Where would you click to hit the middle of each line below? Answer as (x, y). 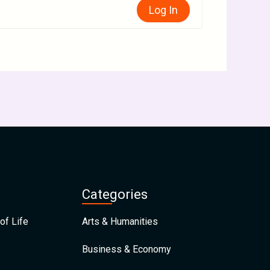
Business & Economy (127, 249)
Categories (115, 194)
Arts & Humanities (120, 221)
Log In (163, 10)
